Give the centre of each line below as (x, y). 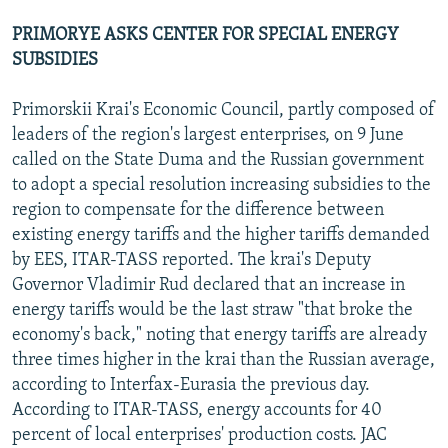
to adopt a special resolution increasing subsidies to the (221, 185)
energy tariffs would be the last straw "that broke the (212, 310)
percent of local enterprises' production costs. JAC (199, 435)
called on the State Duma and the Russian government (218, 160)
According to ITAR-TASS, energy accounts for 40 (197, 410)
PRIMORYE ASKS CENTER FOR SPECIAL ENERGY (205, 35)
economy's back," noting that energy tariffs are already (219, 335)
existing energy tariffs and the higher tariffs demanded (221, 235)
